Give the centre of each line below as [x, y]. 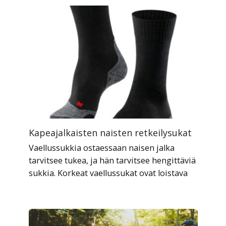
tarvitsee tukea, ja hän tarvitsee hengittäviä [112, 160]
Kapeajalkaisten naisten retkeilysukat [110, 132]
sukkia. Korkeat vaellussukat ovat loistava [108, 173]
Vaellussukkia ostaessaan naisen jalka [101, 148]
